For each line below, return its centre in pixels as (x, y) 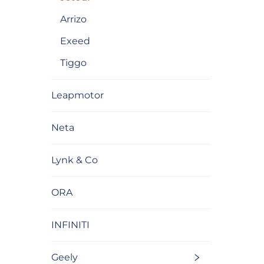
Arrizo (73, 19)
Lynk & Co (75, 160)
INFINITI (70, 225)
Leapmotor (77, 95)
